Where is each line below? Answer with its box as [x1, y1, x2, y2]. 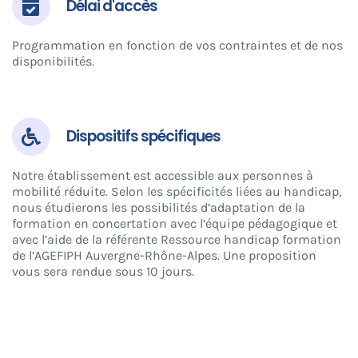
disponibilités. [11, 53, 94, 69]
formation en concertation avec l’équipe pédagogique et [11, 215, 337, 231]
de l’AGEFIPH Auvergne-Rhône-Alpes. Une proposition [11, 247, 316, 263]
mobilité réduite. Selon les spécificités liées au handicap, [11, 183, 341, 199]
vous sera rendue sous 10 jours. [11, 263, 194, 279]
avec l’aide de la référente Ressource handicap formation [11, 231, 341, 247]
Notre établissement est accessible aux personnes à [11, 167, 313, 183]
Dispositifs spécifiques [66, 125, 221, 147]
